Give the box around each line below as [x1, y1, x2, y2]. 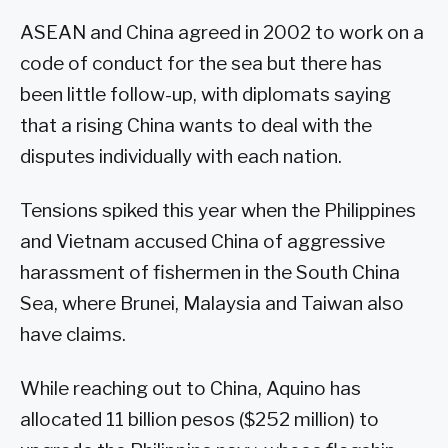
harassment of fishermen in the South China [20, 261, 400, 285]
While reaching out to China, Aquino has [20, 377, 361, 401]
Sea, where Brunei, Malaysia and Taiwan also [20, 292, 404, 316]
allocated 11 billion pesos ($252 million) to [20, 408, 379, 432]
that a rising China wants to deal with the [20, 114, 372, 138]
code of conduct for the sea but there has [20, 52, 382, 76]
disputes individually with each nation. [20, 145, 342, 169]
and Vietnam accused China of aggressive [20, 230, 385, 254]
